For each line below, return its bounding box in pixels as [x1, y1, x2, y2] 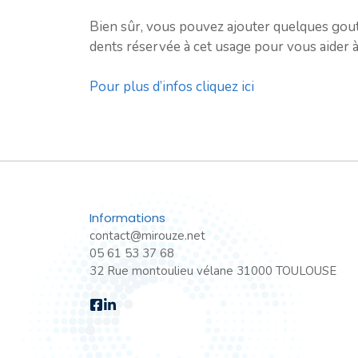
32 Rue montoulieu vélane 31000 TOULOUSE [89, 263, 336, 280]
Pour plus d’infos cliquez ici [89, 78, 254, 97]
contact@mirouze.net [89, 228, 205, 245]
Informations [89, 209, 165, 227]
